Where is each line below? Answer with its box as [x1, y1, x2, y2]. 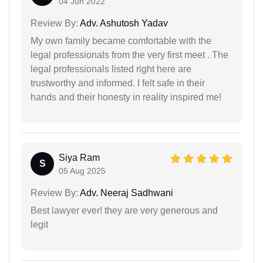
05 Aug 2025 [59, 166, 106, 176]
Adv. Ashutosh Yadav [78, 18, 168, 28]
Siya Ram [59, 152, 100, 163]
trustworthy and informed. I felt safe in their [31, 77, 205, 88]
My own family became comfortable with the [31, 35, 211, 46]
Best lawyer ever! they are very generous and [31, 205, 218, 215]
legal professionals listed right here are [31, 63, 191, 74]
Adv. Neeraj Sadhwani [78, 187, 173, 198]
